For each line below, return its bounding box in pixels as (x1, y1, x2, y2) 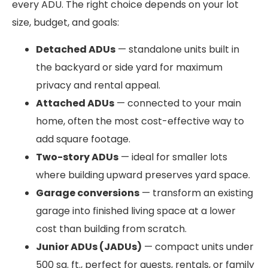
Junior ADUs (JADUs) (36, 239, 142, 254)
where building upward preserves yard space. (36, 167, 250, 182)
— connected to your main (114, 96, 241, 110)
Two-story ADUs (36, 150, 118, 164)
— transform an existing (139, 185, 253, 200)
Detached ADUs (36, 42, 115, 56)
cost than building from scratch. (36, 221, 187, 236)
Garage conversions (36, 185, 139, 200)
